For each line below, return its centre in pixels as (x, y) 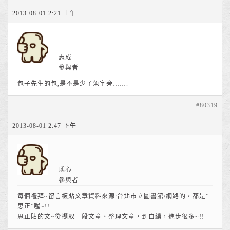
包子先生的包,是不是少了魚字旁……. (73, 84)
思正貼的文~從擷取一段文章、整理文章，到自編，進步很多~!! (111, 217)
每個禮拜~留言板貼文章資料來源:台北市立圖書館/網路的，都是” (113, 196)
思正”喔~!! (34, 206)
